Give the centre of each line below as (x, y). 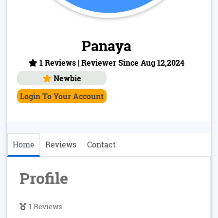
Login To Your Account (62, 96)
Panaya (107, 46)
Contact (101, 144)
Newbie (66, 78)
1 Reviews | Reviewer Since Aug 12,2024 (111, 63)
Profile (44, 178)
